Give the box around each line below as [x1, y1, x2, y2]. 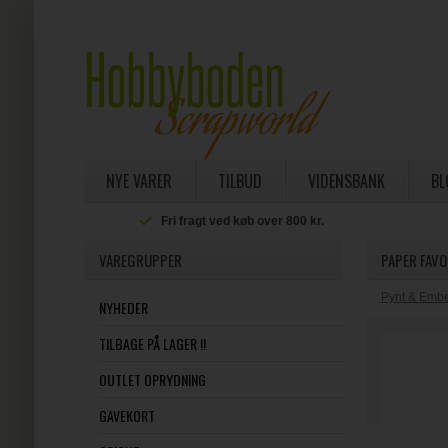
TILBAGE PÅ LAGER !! [98, 333, 206, 354]
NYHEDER [98, 297, 148, 318]
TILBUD [217, 169, 262, 193]
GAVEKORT [98, 405, 155, 426]
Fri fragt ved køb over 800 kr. [161, 214, 325, 228]
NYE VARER [105, 169, 172, 193]
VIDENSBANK [307, 169, 385, 193]
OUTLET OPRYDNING [98, 369, 206, 390]
